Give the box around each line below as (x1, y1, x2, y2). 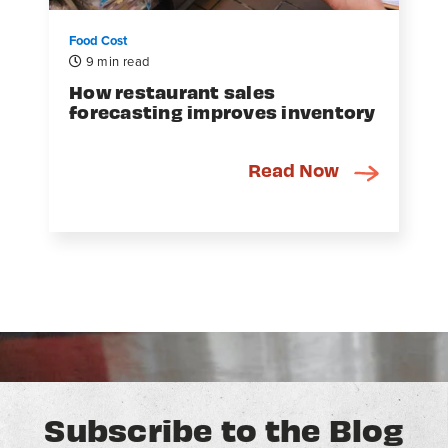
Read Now (248, 157, 339, 181)
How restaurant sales (69, 79, 275, 103)
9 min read (82, 51, 150, 71)
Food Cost (69, 30, 127, 50)
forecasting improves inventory (69, 99, 376, 123)
